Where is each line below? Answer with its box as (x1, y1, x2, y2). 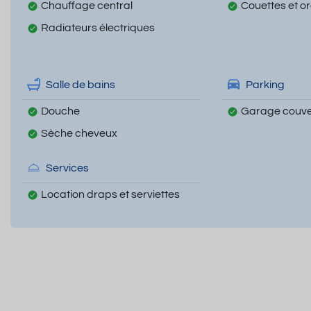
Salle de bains (46, 78, 115, 90)
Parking (245, 78, 285, 90)
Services (46, 162, 89, 174)
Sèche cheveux (41, 128, 117, 140)
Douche (41, 106, 80, 117)
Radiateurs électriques (41, 22, 155, 34)
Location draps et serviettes (41, 189, 180, 201)
